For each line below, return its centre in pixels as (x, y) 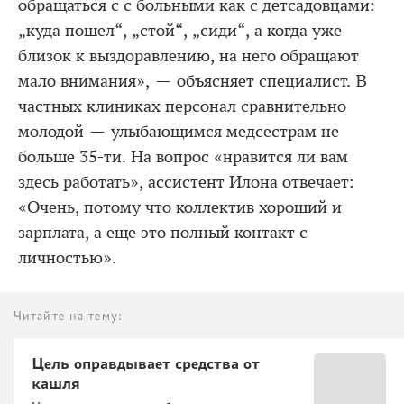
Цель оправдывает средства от (146, 363)
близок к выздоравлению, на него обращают (188, 55)
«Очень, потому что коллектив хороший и (180, 207)
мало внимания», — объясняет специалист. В (193, 81)
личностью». (67, 257)
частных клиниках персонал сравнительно (182, 106)
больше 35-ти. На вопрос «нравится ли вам (183, 156)
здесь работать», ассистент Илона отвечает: (186, 182)
